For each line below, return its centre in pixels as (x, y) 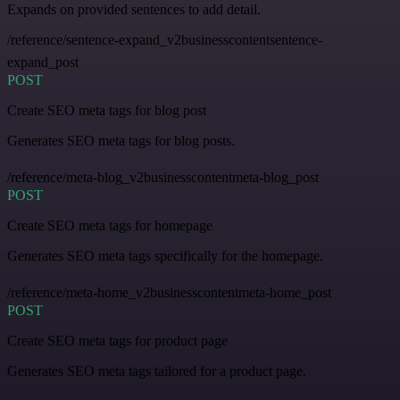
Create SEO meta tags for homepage (110, 225)
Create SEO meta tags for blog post (107, 110)
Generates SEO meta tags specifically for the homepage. (165, 255)
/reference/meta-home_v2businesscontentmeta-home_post (169, 292)
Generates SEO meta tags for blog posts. (121, 140)
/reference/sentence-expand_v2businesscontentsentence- (165, 39)
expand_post (43, 62)
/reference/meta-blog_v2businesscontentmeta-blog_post (163, 177)
